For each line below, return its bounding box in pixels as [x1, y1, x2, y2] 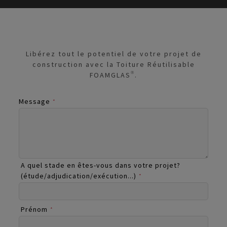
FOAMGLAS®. [90, 70, 137, 80]
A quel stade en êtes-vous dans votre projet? [21, 160, 180, 170]
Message [19, 96, 50, 106]
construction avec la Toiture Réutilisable [32, 59, 195, 69]
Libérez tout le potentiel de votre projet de [25, 49, 202, 58]
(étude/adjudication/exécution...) [21, 171, 136, 180]
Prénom [21, 204, 48, 214]
